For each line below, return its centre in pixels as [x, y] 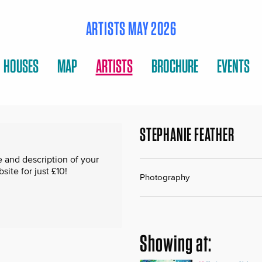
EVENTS [233, 65]
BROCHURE [175, 65]
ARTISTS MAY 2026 [131, 29]
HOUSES [21, 65]
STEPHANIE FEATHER [187, 134]
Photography [165, 177]
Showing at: [176, 243]
